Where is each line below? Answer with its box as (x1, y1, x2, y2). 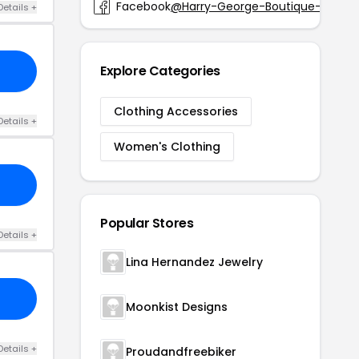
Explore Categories (100, 61, 220, 80)
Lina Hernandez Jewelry (126, 253, 263, 270)
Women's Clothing (114, 138, 220, 155)
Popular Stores (100, 213, 194, 232)
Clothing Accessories (114, 103, 238, 119)
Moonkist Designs (126, 298, 228, 315)
